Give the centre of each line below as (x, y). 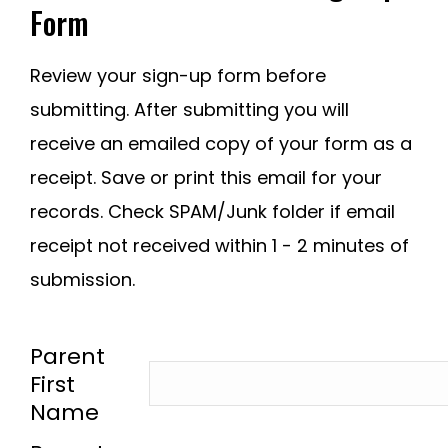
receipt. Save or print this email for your (206, 177)
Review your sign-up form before (178, 75)
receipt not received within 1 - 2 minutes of (219, 245)
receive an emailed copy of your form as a (221, 143)
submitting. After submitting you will (189, 109)
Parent (67, 356)
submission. (82, 279)
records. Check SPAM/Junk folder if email (212, 211)
